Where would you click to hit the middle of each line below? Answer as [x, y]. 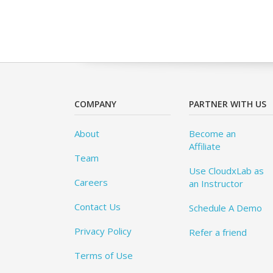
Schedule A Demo [226, 208]
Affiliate [205, 147]
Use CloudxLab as [227, 171]
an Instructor [216, 184]
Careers [91, 183]
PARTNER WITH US [228, 104]
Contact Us [97, 207]
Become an [213, 134]
